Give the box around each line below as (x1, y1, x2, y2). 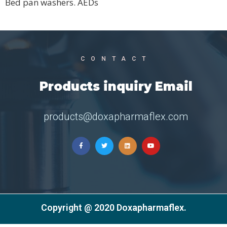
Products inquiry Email (39, 79, 193, 94)
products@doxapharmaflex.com (44, 110, 188, 123)
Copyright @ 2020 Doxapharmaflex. (41, 202, 186, 213)
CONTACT (80, 55, 152, 62)
